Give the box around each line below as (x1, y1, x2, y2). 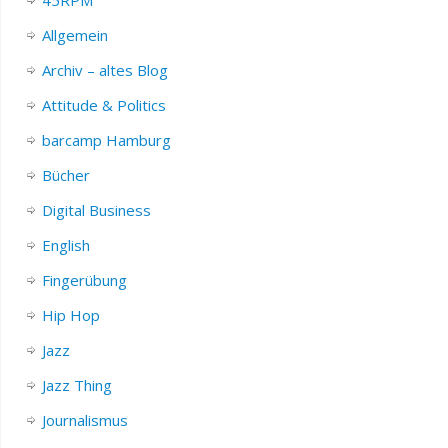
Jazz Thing (41, 374, 112, 395)
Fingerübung (41, 269, 127, 290)
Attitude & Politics (41, 94, 166, 115)
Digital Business (41, 199, 151, 220)
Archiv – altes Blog (41, 59, 168, 80)
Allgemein (41, 24, 108, 45)
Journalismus (41, 409, 128, 430)
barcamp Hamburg (41, 129, 171, 150)
